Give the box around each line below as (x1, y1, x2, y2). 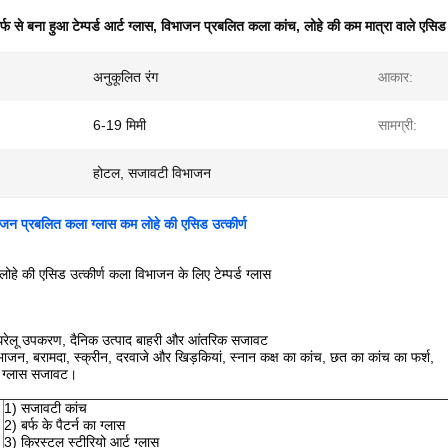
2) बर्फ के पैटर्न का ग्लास (4, 417, 125, 433)
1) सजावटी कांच (4, 400, 87, 416)
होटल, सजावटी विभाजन (93, 165, 211, 181)
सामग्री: (378, 117, 417, 133)
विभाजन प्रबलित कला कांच (161, 18, 296, 34)
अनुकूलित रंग (93, 69, 158, 85)
